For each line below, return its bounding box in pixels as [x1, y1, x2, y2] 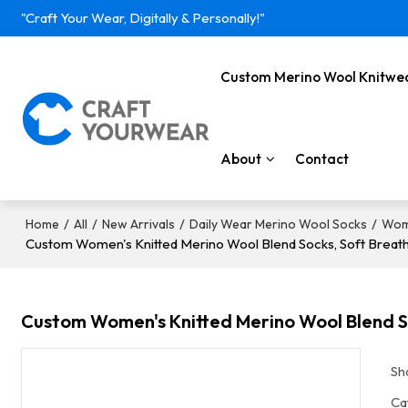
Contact [294, 150, 349, 168]
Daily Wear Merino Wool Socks [189, 216, 368, 232]
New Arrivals [102, 216, 176, 232]
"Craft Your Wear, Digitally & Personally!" [21, 9, 266, 26]
